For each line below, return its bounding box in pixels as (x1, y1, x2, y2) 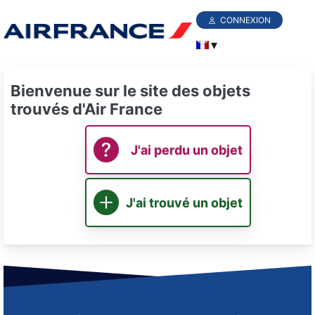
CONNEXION (220, 15, 271, 25)
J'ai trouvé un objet (126, 195, 243, 210)
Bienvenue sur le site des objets (11, 82, 250, 101)
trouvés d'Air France (11, 100, 162, 119)
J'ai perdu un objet (131, 142, 243, 157)
